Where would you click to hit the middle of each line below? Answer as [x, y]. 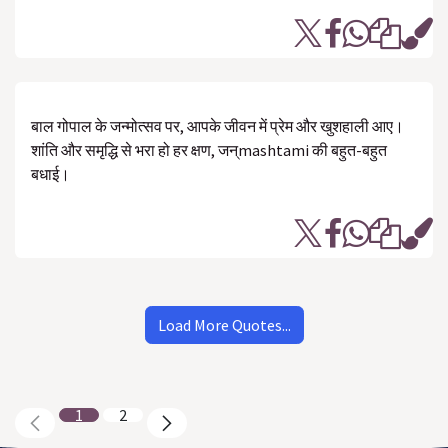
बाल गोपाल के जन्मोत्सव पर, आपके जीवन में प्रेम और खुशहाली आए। [217, 126]
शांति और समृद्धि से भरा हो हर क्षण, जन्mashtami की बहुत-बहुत [209, 150]
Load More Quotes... [224, 325]
